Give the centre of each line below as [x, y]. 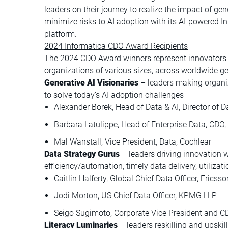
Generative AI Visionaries [93, 82]
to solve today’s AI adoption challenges [114, 95]
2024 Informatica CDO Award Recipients [116, 46]
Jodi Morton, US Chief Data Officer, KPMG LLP [136, 195]
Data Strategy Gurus [83, 154]
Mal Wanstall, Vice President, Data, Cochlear [133, 141]
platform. [61, 34]
